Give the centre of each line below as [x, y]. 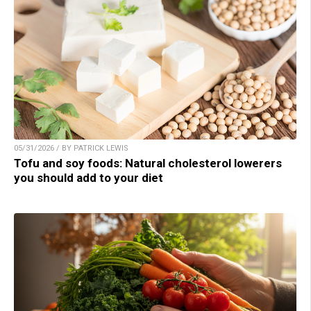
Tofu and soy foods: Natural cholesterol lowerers [148, 163]
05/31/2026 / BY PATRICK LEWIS [71, 148]
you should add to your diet [89, 177]
